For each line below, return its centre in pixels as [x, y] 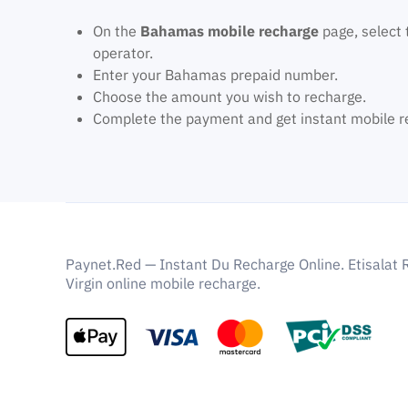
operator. [123, 53]
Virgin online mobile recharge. [163, 283]
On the [117, 31]
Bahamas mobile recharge [229, 31]
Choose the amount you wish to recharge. [229, 97]
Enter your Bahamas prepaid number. [215, 75]
